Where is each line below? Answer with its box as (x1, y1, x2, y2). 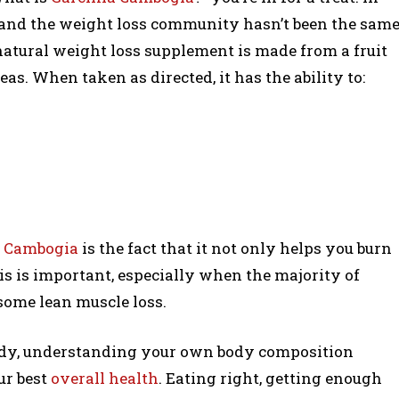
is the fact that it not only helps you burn (78, 237, 392, 258)
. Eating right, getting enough (159, 367, 382, 388)
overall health (51, 367, 159, 388)
